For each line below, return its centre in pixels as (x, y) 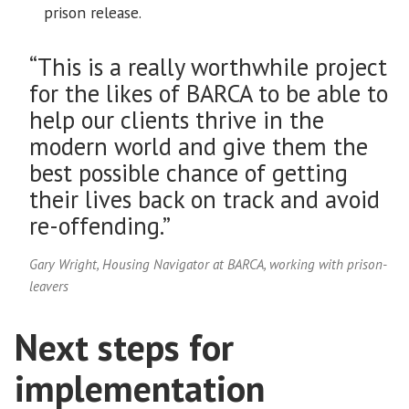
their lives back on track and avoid (204, 199)
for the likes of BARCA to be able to (209, 94)
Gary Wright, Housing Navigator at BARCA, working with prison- (208, 265)
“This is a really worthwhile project (208, 67)
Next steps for (124, 347)
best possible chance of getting (189, 173)
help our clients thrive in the (177, 120)
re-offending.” (102, 226)
